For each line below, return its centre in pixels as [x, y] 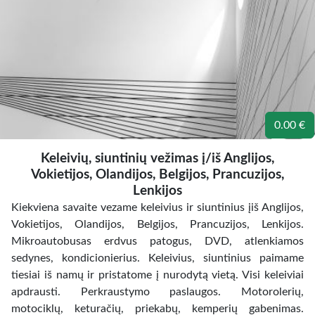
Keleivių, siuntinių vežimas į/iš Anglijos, [157, 159]
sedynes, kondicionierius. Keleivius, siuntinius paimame [157, 258]
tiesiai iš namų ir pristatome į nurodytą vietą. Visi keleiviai [157, 275]
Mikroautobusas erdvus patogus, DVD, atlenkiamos [157, 241]
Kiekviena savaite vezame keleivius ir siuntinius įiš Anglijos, [157, 207]
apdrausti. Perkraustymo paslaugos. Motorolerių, [157, 292]
